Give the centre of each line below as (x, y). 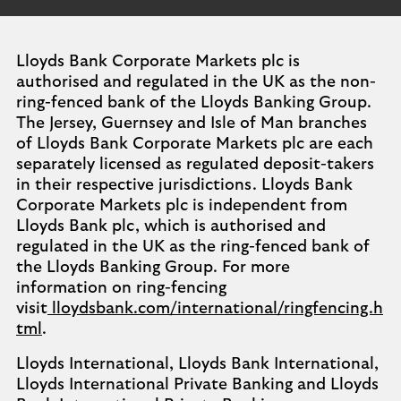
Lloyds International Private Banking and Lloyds (197, 385)
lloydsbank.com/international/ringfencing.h (215, 309)
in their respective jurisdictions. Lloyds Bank (184, 185)
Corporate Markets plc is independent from (182, 206)
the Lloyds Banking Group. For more (153, 268)
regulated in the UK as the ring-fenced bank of (193, 247)
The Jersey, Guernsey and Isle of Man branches (192, 124)
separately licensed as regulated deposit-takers (195, 165)
